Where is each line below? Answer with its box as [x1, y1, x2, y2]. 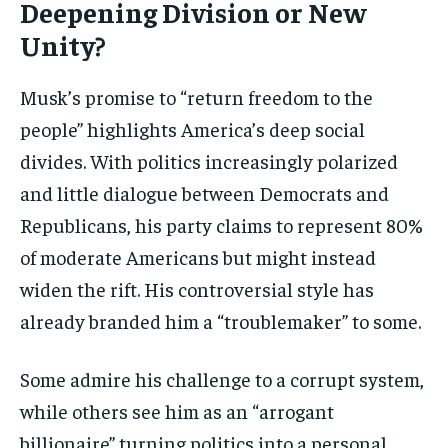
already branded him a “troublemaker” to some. [20, 308, 421, 334]
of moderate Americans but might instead [20, 244, 376, 270]
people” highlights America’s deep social [20, 116, 365, 142]
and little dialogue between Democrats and [20, 180, 389, 206]
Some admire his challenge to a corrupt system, [20, 366, 424, 392]
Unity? [20, 27, 106, 63]
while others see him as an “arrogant [20, 398, 334, 424]
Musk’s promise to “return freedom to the [20, 84, 373, 110]
